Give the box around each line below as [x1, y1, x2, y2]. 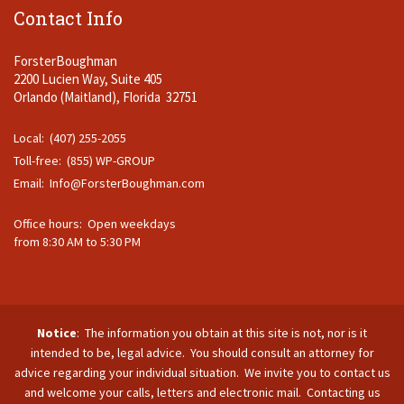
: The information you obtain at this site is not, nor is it [77, 325, 367, 342]
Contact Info [14, 6, 123, 31]
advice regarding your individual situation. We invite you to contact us [14, 364, 390, 381]
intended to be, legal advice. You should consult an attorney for [30, 344, 374, 362]
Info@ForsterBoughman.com [50, 175, 205, 192]
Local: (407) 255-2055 [14, 130, 126, 147]
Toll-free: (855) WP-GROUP [14, 152, 155, 170]
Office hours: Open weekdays [14, 216, 176, 233]
